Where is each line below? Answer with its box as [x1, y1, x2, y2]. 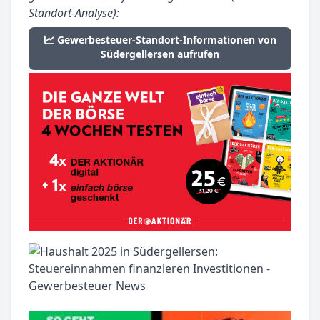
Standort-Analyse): [29, 5, 119, 21]
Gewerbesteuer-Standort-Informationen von [56, 33, 276, 47]
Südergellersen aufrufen [101, 47, 219, 61]
